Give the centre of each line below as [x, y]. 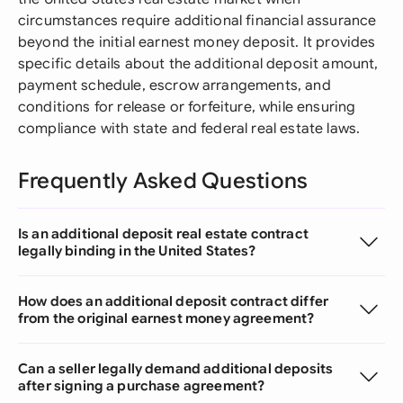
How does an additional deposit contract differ [173, 301]
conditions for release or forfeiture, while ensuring [187, 107]
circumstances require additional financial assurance [197, 21]
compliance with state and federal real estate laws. [189, 129]
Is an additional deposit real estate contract [163, 233]
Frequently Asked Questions [163, 181]
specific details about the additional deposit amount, [198, 64]
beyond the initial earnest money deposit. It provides [197, 42]
